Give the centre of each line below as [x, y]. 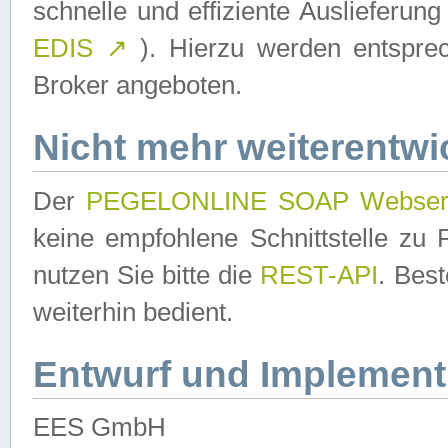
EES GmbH [99, 427]
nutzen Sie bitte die [147, 275]
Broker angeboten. [137, 85]
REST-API [319, 275]
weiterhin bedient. [133, 312]
